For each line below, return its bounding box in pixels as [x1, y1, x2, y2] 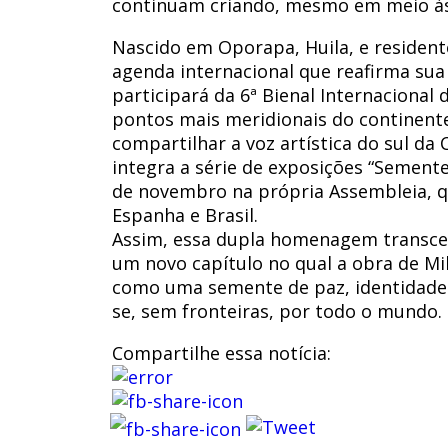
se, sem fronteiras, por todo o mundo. [112, 299, 442, 323]
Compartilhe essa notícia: [112, 341, 331, 365]
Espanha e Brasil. [112, 203, 258, 227]
